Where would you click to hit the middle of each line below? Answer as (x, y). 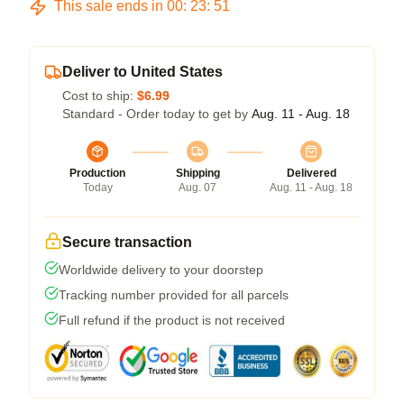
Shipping (197, 173)
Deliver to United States (142, 72)
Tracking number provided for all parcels (174, 295)
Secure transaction (127, 242)
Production (97, 173)
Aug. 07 (197, 188)
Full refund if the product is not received (172, 320)
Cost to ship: (100, 96)
